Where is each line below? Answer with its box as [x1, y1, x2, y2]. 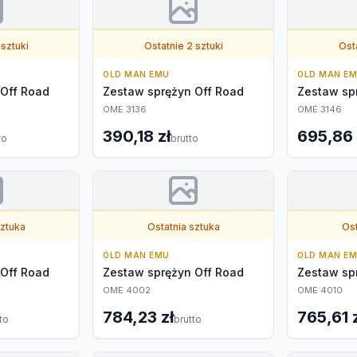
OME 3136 [103, 104, 147, 115]
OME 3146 [297, 104, 342, 115]
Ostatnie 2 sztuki [143, 40, 223, 52]
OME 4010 [297, 284, 343, 296]
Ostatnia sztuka [147, 221, 220, 233]
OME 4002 [103, 284, 151, 296]
